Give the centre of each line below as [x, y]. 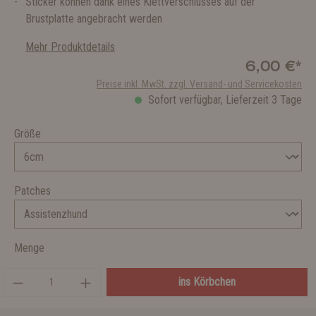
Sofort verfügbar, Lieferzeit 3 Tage [224, 100]
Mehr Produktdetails [70, 47]
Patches [32, 191]
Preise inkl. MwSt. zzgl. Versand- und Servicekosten [199, 84]
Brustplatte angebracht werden [94, 19]
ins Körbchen [207, 282]
